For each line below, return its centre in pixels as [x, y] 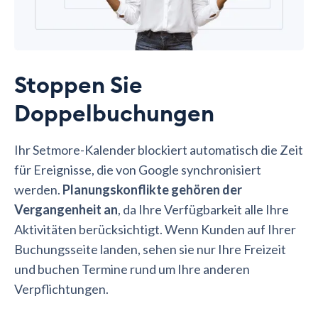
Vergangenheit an [66, 209]
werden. [38, 189]
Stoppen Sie [78, 86]
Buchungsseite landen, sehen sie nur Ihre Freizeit [150, 249]
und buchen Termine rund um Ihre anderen [132, 269]
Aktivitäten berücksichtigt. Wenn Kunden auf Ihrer [155, 229]
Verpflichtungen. [61, 289]
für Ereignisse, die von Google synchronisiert [138, 169]
